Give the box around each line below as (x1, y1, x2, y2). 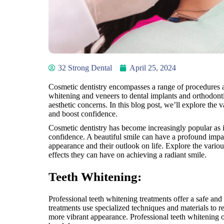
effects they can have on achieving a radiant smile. (48, 150, 206, 159)
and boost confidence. (48, 109, 117, 118)
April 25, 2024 (129, 63, 176, 72)
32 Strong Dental (58, 63, 112, 72)
